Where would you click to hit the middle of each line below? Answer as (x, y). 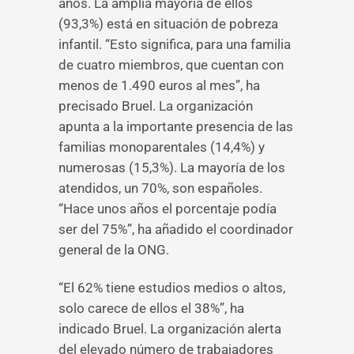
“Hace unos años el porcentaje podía (168, 209)
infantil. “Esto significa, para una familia (175, 44)
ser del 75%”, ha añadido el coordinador (176, 229)
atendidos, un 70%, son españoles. (160, 188)
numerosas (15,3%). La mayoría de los (172, 168)
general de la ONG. (114, 250)
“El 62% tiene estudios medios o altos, (172, 288)
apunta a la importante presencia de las (176, 126)
